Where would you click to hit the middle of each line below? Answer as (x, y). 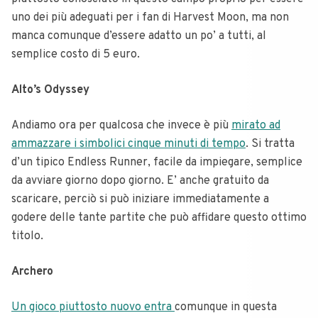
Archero (32, 272)
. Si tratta (270, 144)
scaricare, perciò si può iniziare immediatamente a (140, 199)
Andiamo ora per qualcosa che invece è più (121, 125)
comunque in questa (226, 307)
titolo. (27, 236)
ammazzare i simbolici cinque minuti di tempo (128, 144)
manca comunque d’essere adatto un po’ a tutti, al (139, 36)
